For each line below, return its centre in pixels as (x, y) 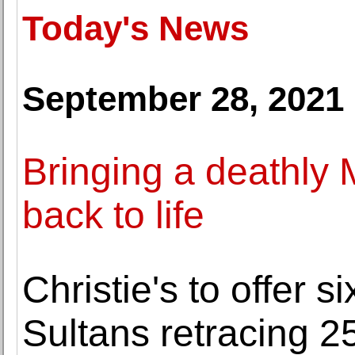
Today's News (136, 28)
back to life (113, 215)
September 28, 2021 (183, 99)
